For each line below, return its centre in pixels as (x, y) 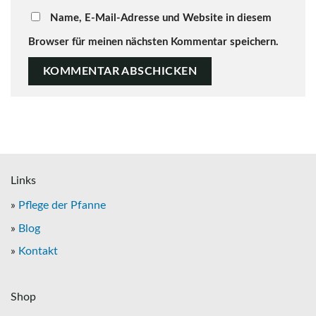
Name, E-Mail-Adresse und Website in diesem (161, 18)
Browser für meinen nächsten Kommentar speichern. (153, 42)
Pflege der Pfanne (62, 205)
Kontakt (38, 251)
